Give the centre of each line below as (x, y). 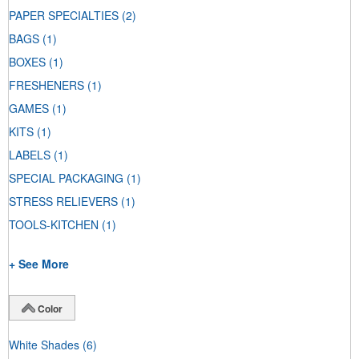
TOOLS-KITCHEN (54, 225)
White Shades (44, 345)
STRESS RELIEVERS (63, 202)
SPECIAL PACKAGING (66, 178)
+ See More (39, 264)
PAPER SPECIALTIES (64, 16)
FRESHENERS (46, 85)
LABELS (30, 155)
